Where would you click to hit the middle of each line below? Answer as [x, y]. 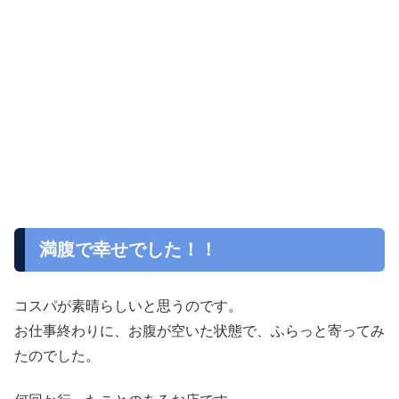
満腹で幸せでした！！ [128, 249]
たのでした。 [57, 355]
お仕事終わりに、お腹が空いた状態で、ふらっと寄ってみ [199, 330]
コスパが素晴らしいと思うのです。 [128, 305]
